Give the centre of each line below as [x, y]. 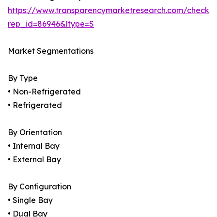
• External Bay [34, 160]
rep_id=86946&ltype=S [51, 24]
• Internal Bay [34, 146]
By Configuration [39, 187]
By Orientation [35, 132]
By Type [23, 78]
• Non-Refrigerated [44, 92]
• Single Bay [30, 200]
